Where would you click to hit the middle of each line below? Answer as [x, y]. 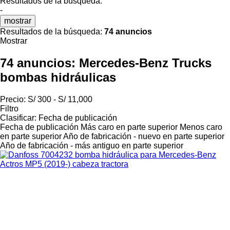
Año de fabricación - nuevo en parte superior [144, 136]
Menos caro [201, 127]
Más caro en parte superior [129, 127]
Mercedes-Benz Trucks [145, 63]
